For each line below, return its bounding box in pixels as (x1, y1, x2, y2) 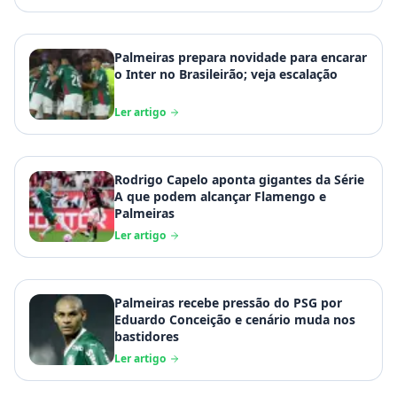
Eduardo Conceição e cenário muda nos (114, 311, 355, 329)
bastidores (114, 328, 179, 346)
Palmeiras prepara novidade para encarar (114, 49, 367, 66)
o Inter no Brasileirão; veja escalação (114, 66, 338, 83)
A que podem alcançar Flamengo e (114, 188, 326, 206)
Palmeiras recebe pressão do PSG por (114, 294, 342, 312)
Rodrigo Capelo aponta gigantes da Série (114, 171, 364, 189)
